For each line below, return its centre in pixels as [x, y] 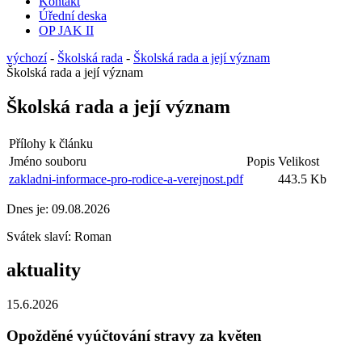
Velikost [299, 161]
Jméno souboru [48, 161]
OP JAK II [66, 30]
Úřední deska [73, 15]
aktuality [44, 270]
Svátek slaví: [40, 236]
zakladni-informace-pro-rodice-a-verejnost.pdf [126, 179]
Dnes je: [29, 208]
